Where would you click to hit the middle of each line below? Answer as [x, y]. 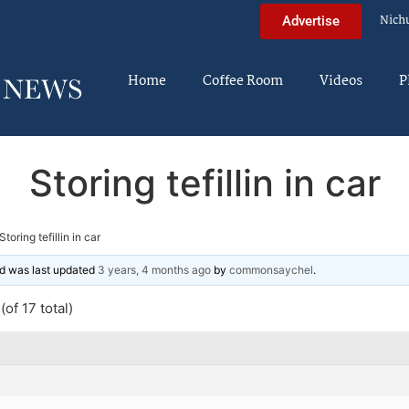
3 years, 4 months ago [154, 269]
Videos [341, 81]
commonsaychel [271, 269]
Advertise [311, 21]
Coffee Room [243, 81]
